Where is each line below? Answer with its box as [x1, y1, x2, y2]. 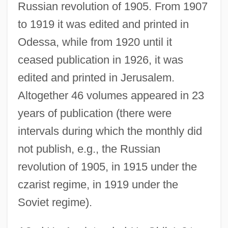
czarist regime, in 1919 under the [17, 178, 178, 191]
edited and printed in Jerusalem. [17, 71, 175, 84]
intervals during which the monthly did [17, 124, 202, 137]
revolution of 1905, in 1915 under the [17, 160, 197, 173]
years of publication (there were [17, 106, 172, 120]
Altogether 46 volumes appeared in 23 [17, 89, 204, 102]
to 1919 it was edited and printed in [17, 17, 189, 31]
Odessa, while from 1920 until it [17, 35, 172, 48]
